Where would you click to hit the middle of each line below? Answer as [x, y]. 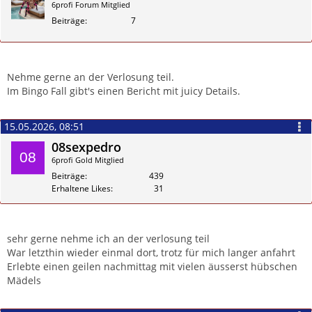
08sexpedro [86, 147]
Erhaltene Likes [81, 188]
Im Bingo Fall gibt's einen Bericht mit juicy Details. [124, 91]
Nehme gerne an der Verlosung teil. [91, 77]
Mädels [24, 281]
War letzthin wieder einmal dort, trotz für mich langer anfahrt [151, 253]
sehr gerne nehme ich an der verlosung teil [108, 239]
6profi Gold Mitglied [88, 159]
